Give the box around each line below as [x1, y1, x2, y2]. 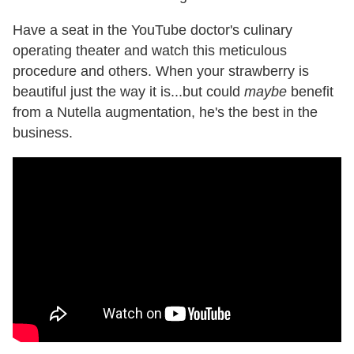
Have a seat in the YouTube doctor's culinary [13, 22, 292, 39]
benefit [287, 84, 333, 100]
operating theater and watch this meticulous [13, 43, 287, 59]
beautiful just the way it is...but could [13, 84, 244, 100]
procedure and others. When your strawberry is [13, 63, 309, 80]
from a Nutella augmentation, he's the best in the [13, 104, 318, 121]
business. [13, 125, 73, 141]
